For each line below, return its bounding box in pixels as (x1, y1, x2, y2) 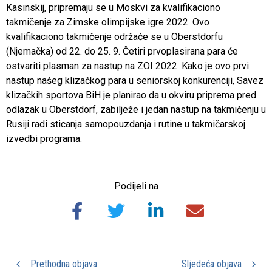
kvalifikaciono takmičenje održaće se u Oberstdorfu (6, 30, 223, 42)
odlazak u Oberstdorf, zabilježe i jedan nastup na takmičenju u (6, 103, 266, 115)
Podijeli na (114, 180, 158, 192)
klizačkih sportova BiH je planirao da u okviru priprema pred (6, 89, 256, 101)
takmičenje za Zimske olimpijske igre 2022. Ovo (6, 16, 209, 28)
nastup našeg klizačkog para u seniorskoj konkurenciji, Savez (6, 74, 263, 86)
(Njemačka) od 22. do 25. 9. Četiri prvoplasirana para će (6, 45, 238, 57)
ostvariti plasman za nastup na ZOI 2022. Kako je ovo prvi (6, 59, 249, 72)
